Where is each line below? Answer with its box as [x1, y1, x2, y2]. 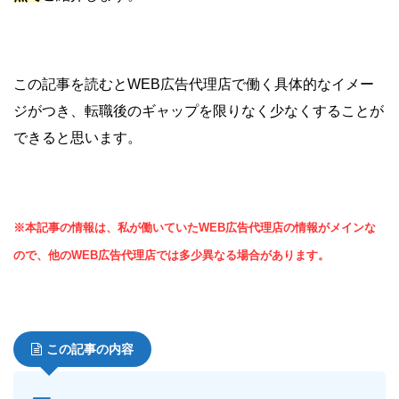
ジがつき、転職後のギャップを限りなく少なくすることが [13, 103, 384, 119]
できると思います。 [13, 130, 142, 146]
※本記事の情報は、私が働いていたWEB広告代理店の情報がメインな [13, 221, 376, 235]
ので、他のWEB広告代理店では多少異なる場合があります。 [13, 248, 330, 263]
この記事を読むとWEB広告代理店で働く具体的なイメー [13, 77, 374, 93]
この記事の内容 [46, 342, 134, 357]
